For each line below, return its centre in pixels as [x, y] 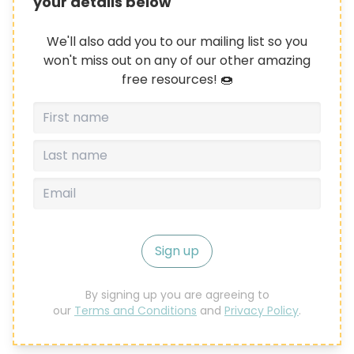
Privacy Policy [262, 310]
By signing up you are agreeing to [177, 294]
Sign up [177, 250]
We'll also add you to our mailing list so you [177, 41]
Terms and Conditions [136, 310]
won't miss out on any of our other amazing [177, 60]
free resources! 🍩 [177, 79]
